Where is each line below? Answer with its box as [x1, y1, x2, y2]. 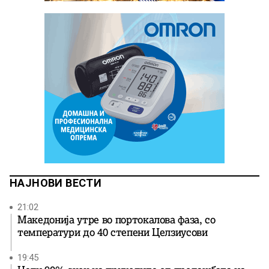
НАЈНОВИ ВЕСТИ [10, 177, 102, 190]
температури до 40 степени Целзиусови [17, 226, 208, 240]
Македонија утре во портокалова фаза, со [17, 213, 216, 227]
